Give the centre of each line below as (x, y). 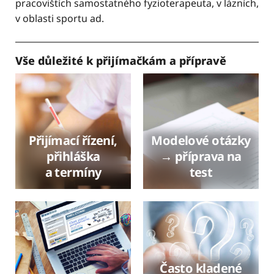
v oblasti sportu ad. (60, 19)
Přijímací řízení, (73, 140)
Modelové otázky (201, 140)
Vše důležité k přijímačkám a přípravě (122, 61)
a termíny (73, 172)
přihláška (73, 156)
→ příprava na (201, 156)
